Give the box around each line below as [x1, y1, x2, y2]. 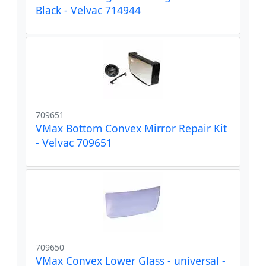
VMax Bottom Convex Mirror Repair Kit [36, 121, 227, 135]
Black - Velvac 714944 [36, 2, 141, 17]
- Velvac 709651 [36, 135, 112, 150]
